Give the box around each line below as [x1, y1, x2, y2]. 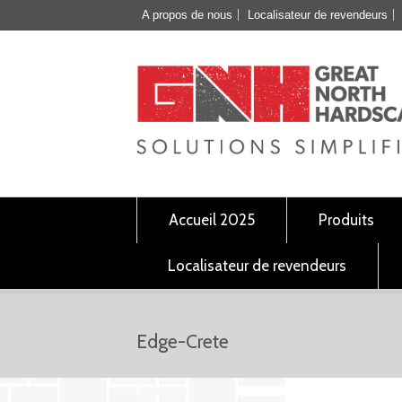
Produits [319, 211, 374, 229]
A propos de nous [142, 8, 232, 22]
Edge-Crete [136, 330, 229, 353]
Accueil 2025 [169, 211, 255, 229]
